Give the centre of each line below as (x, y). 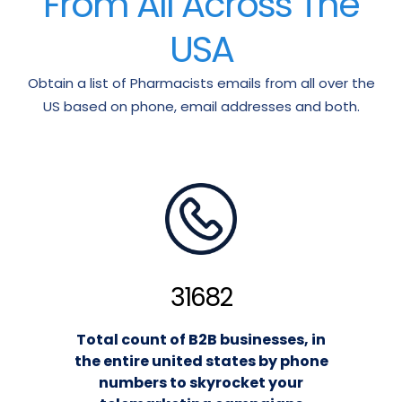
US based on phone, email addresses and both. (201, 107)
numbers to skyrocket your (201, 383)
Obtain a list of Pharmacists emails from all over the (201, 83)
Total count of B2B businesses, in (201, 340)
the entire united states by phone (201, 362)
